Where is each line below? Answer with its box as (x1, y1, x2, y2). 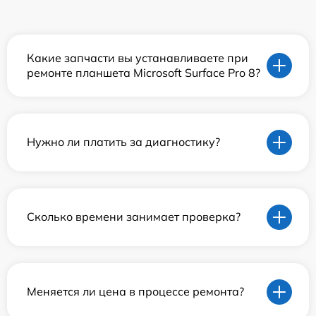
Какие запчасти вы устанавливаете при (27, 50, 248, 65)
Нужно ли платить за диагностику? (27, 135, 220, 150)
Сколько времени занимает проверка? (27, 209, 241, 224)
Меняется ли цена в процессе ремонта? (27, 284, 244, 299)
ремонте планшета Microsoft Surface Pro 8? (27, 65, 260, 80)
